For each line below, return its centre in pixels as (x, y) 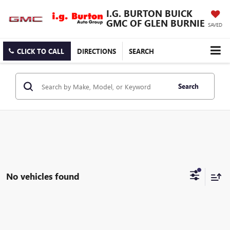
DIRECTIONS (97, 51)
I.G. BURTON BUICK (149, 13)
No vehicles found (43, 176)
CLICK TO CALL (41, 51)
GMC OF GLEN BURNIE (155, 23)
